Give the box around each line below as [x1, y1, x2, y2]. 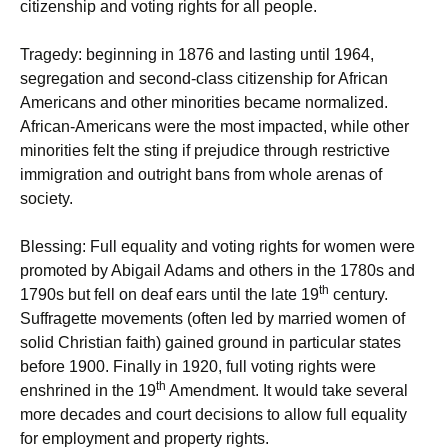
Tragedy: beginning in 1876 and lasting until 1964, [20, 46, 374, 64]
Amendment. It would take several [166, 382, 408, 400]
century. [329, 286, 388, 304]
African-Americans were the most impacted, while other [20, 118, 409, 136]
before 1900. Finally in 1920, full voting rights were [20, 358, 376, 376]
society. [20, 190, 73, 208]
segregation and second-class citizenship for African [20, 70, 388, 88]
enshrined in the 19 [20, 382, 156, 400]
